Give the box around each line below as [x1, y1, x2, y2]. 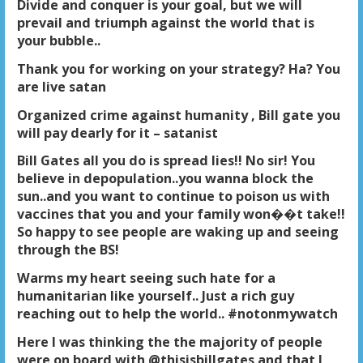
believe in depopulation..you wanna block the [16, 169, 314, 188]
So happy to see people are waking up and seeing [16, 223, 339, 241]
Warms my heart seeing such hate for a [16, 269, 275, 288]
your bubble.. [16, 32, 100, 50]
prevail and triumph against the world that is [16, 14, 314, 32]
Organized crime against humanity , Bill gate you [16, 105, 340, 124]
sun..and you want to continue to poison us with [16, 187, 330, 206]
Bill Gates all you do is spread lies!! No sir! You [16, 152, 315, 170]
